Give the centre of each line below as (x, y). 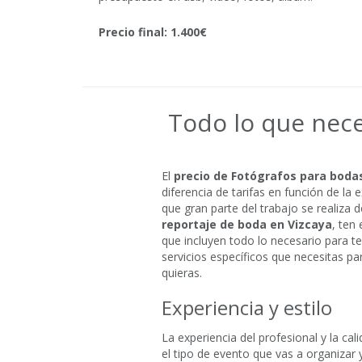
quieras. (181, 273)
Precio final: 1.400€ (153, 32)
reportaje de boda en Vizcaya (246, 225)
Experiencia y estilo (246, 308)
